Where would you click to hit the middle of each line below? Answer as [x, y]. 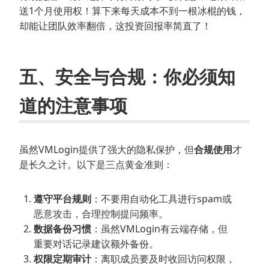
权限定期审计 [62, 258]
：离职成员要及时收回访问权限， [163, 258]
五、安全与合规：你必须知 [127, 76]
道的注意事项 [73, 105]
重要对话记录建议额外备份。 [96, 243]
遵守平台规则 [62, 198]
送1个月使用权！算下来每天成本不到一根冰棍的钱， [132, 11]
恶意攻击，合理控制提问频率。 [101, 213]
